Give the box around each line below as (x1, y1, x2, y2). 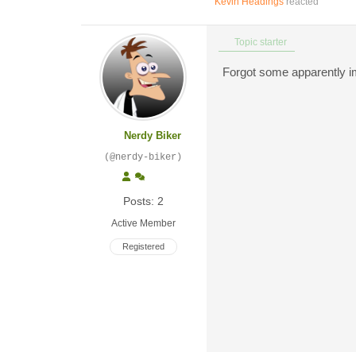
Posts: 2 (122, 195, 164, 207)
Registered (122, 242, 164, 251)
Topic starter (232, 36, 287, 48)
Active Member (110, 218, 176, 229)
